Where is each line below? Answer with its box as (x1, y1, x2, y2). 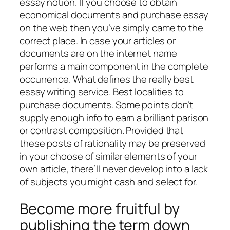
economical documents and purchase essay (20, 8, 209, 22)
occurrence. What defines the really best (20, 72, 194, 86)
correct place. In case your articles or (20, 33, 176, 47)
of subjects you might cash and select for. (20, 175, 198, 188)
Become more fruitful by (20, 198, 180, 219)
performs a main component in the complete (20, 59, 208, 73)
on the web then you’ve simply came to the (20, 21, 203, 34)
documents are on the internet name (20, 46, 177, 60)
